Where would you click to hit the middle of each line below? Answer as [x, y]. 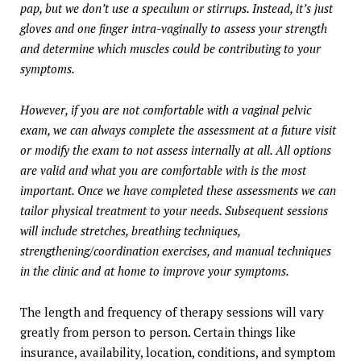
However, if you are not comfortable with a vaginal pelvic [166, 110]
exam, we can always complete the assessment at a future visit [178, 130]
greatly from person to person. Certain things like [158, 332]
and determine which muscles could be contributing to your [170, 49]
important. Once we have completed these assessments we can [178, 191]
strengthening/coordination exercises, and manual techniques [176, 251]
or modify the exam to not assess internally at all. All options [176, 150]
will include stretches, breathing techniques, [130, 231]
